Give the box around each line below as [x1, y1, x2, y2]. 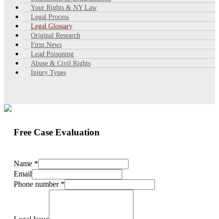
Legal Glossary [31, 22, 72, 30]
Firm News [31, 41, 62, 48]
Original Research [31, 31, 80, 39]
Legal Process [31, 13, 69, 21]
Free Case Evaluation [14, 127, 100, 137]
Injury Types [31, 68, 66, 76]
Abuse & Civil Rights [31, 59, 90, 67]
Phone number [14, 180, 59, 189]
